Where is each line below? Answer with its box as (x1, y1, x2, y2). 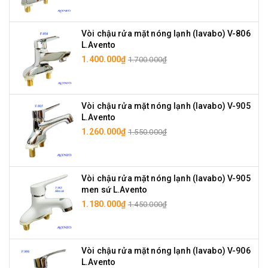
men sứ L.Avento (81, 185, 148, 194)
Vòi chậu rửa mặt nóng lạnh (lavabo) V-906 (81, 246, 251, 255)
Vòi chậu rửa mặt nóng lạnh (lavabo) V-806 (81, 29, 251, 38)
